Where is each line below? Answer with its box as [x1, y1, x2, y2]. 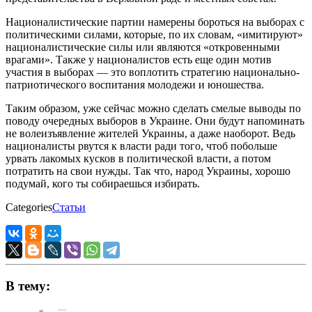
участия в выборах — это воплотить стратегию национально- [6, 66, 299, 79]
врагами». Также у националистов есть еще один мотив [6, 54, 272, 66]
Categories [6, 201, 52, 214]
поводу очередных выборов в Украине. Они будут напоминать [6, 115, 304, 127]
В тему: [6, 278, 50, 293]
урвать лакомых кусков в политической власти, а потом [6, 153, 271, 165]
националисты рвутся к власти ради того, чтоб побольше [6, 140, 277, 153]
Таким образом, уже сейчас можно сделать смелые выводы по [6, 102, 301, 115]
